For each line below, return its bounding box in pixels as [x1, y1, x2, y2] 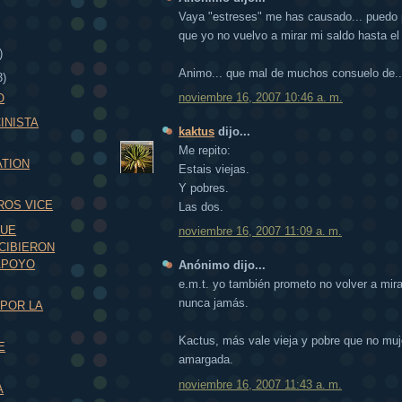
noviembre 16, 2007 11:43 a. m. [179, 377, 342, 391]
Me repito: [179, 143, 231, 157]
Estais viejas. [179, 162, 249, 176]
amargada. [179, 353, 233, 367]
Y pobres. [179, 180, 229, 195]
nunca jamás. [179, 296, 249, 310]
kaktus [179, 124, 214, 138]
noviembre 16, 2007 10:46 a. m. [179, 91, 343, 105]
